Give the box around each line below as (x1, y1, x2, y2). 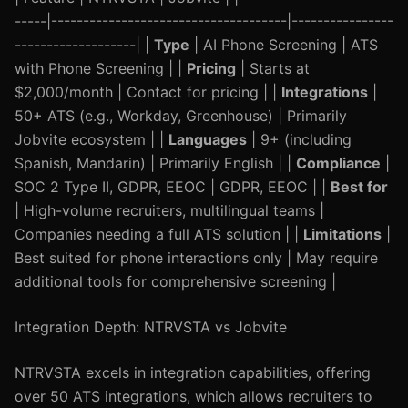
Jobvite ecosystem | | (15, 130, 168, 148)
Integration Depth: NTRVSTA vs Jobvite (15, 318, 287, 336)
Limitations (303, 225, 382, 243)
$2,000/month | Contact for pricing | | (15, 83, 281, 101)
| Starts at (236, 59, 310, 77)
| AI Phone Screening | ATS (189, 36, 378, 54)
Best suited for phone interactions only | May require (15, 249, 378, 267)
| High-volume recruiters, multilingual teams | (15, 201, 324, 219)
